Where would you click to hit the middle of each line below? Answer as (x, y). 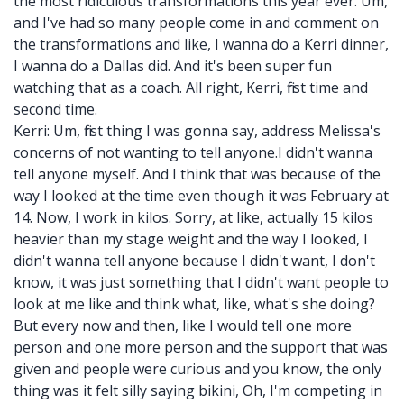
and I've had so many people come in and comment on (196, 23)
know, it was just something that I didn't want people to (201, 282)
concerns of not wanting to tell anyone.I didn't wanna (193, 152)
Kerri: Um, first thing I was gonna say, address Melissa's (197, 131)
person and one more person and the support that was (201, 347)
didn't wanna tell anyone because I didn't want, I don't (194, 261)
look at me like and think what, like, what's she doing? (194, 304)
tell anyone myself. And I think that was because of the (197, 174)
